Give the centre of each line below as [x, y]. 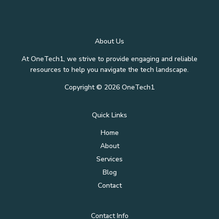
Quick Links [109, 115]
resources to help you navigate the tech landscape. [109, 69]
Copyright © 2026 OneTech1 [109, 87]
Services [109, 159]
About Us [109, 41]
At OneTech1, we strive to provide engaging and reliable [109, 59]
